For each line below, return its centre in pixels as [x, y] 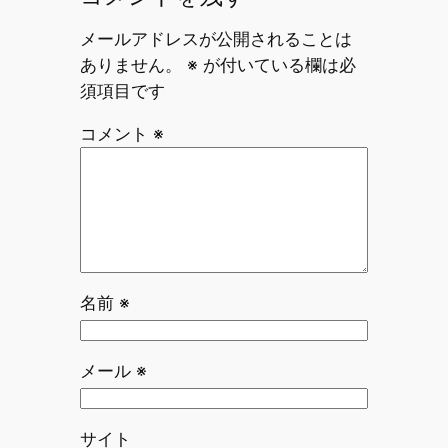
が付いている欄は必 [276, 65]
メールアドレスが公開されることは [215, 39]
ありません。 [130, 65]
